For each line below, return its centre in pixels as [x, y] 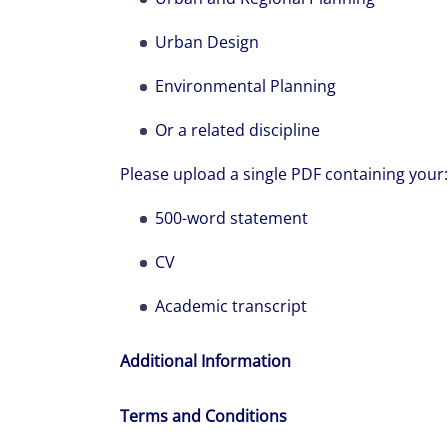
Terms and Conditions [203, 416]
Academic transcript [231, 306]
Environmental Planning [245, 86]
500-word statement [231, 218]
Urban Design [207, 42]
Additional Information [205, 361]
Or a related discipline [237, 130]
